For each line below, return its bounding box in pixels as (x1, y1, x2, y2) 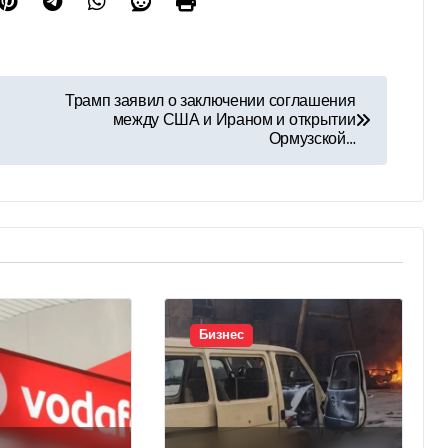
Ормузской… (268, 130, 356, 148)
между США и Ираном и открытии (112, 111, 356, 129)
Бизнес (198, 328, 244, 342)
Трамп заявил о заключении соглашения (64, 92, 356, 110)
